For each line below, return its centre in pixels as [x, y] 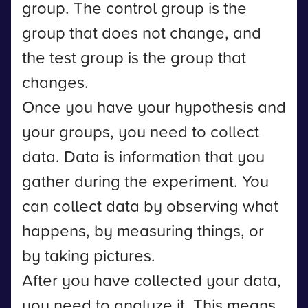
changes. [55, 82]
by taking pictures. [89, 255]
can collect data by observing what [150, 206]
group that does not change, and [142, 32]
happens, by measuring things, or [143, 230]
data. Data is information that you [143, 156]
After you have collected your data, [152, 280]
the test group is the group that [134, 57]
